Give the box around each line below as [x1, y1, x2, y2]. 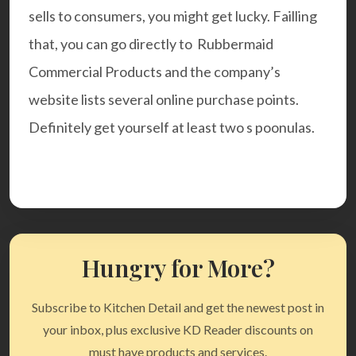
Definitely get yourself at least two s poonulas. [29, 118, 315, 136]
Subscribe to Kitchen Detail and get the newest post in [32, 299, 324, 315]
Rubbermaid [197, 34, 273, 52]
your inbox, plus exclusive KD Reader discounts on [43, 321, 313, 337]
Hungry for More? [81, 251, 275, 284]
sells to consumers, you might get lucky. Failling [29, 6, 317, 25]
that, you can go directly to [29, 34, 197, 52]
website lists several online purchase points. [29, 90, 299, 108]
